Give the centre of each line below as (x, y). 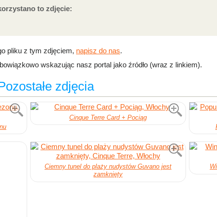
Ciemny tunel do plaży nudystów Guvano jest (108, 167)
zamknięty (108, 174)
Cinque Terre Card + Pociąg (108, 117)
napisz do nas (98, 51)
